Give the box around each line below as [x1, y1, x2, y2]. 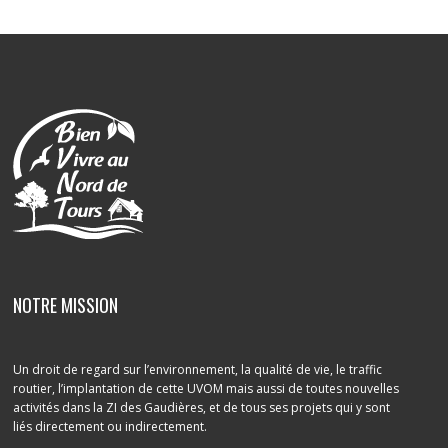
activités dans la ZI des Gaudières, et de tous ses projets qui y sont [13, 399, 391, 416]
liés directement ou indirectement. [13, 418, 208, 435]
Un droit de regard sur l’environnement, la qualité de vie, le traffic [13, 361, 383, 378]
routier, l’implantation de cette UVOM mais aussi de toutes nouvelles [13, 380, 400, 397]
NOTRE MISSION [13, 292, 119, 318]
